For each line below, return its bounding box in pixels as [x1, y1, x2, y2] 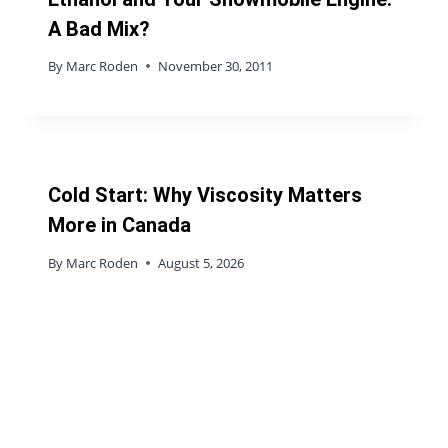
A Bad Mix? [48, 16, 150, 41]
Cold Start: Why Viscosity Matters [48, 183, 362, 208]
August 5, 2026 [158, 254, 245, 273]
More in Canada [48, 213, 191, 238]
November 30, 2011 [158, 57, 274, 76]
